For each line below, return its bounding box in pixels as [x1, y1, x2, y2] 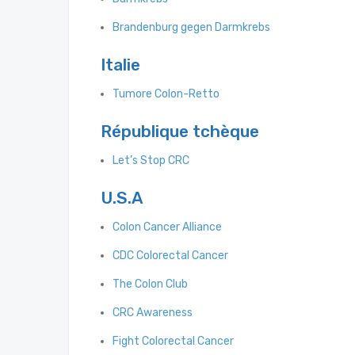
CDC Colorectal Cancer [113, 249, 228, 263]
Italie [101, 55, 140, 75]
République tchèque [101, 121, 259, 142]
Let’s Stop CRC [113, 154, 189, 168]
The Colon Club [113, 277, 188, 292]
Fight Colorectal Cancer [113, 334, 234, 349]
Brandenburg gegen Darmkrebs [113, 21, 270, 35]
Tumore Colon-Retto [113, 87, 219, 101]
